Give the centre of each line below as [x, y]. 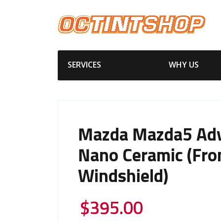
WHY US [184, 64]
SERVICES [84, 64]
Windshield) [123, 177]
